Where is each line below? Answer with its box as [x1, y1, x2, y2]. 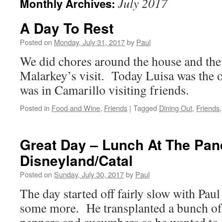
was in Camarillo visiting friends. [20, 81, 189, 98]
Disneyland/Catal [20, 150, 133, 170]
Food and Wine [52, 103, 100, 113]
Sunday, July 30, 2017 [54, 169, 124, 179]
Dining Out [159, 103, 192, 113]
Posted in [20, 103, 50, 113]
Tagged [133, 103, 157, 113]
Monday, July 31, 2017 [54, 37, 125, 47]
